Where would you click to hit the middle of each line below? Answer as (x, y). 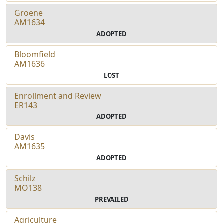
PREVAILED (111, 199)
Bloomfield (35, 54)
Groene (29, 13)
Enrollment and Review (58, 95)
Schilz (25, 178)
